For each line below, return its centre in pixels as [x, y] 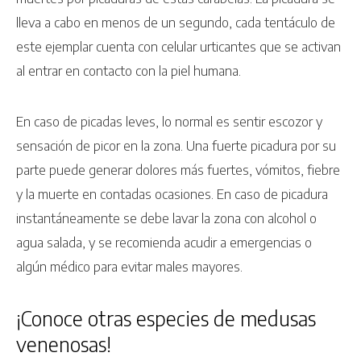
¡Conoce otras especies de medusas [166, 318]
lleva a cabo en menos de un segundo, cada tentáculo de [176, 23]
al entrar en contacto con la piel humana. [129, 71]
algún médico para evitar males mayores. [129, 266]
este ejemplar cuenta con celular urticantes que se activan [178, 47]
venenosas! [64, 344]
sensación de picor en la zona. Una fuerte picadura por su [176, 145]
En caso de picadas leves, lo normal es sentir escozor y [169, 121]
